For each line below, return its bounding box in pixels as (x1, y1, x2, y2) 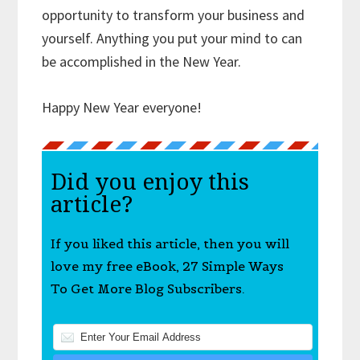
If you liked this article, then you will (50, 235, 289, 252)
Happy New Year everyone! (42, 98, 202, 117)
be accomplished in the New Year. (42, 52, 242, 72)
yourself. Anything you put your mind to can (42, 29, 303, 48)
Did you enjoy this (50, 169, 249, 196)
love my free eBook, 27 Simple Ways (50, 258, 284, 275)
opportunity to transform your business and (42, 6, 305, 25)
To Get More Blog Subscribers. (50, 280, 245, 297)
